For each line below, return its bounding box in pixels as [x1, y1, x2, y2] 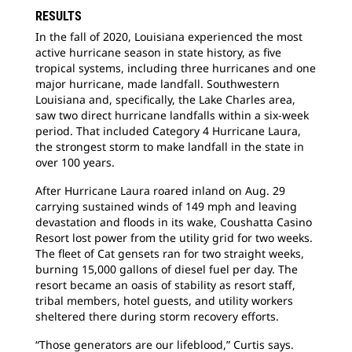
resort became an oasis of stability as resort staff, [35, 277, 295, 292]
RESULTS [35, 9, 82, 24]
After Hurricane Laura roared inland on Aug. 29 [35, 183, 285, 198]
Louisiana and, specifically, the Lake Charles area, [35, 92, 295, 107]
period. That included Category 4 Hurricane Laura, [35, 123, 301, 138]
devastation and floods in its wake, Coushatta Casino [35, 214, 312, 229]
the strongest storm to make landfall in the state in [35, 139, 304, 154]
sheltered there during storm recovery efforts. [35, 309, 279, 324]
